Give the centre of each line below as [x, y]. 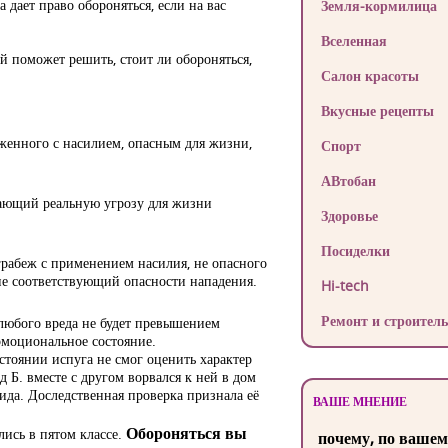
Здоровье [349, 215]
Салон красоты [369, 75]
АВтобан [348, 180]
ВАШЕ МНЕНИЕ [359, 401]
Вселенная [353, 40]
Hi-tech [344, 285]
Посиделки [355, 250]
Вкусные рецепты [377, 110]
